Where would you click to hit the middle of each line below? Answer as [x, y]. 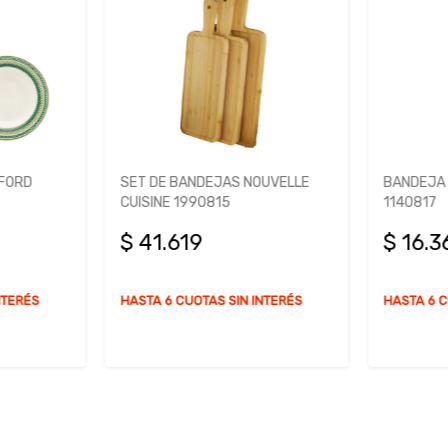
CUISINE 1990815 [173, 203]
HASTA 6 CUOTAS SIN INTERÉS [209, 301]
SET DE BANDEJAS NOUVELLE [212, 183]
